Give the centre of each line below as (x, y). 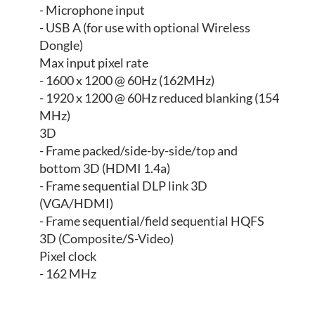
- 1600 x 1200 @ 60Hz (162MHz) (127, 81)
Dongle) (61, 45)
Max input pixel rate (94, 63)
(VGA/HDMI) (76, 204)
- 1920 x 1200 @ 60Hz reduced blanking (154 (159, 98)
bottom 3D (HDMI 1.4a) (105, 168)
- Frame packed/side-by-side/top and (139, 151)
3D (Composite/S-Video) (107, 239)
